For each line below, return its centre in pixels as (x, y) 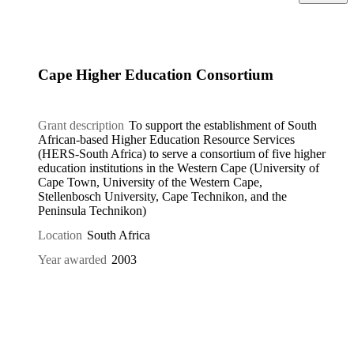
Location (60, 235)
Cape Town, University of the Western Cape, (150, 182)
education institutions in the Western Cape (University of (179, 168)
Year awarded (72, 259)
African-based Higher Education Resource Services (166, 139)
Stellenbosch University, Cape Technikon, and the (162, 196)
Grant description (81, 125)
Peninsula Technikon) (92, 211)
